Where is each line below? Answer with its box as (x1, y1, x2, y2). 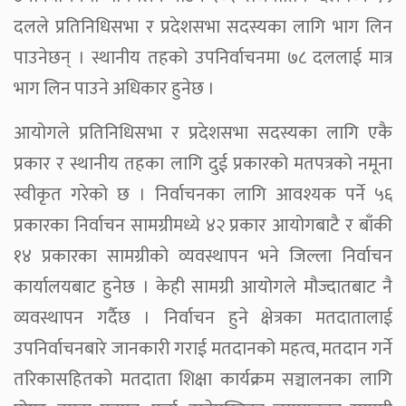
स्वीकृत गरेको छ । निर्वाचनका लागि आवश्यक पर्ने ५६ (14, 179, 392, 211)
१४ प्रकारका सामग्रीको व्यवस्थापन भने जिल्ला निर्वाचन (14, 241, 392, 273)
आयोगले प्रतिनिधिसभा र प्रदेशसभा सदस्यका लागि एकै (14, 118, 392, 150)
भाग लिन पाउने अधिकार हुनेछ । (14, 73, 215, 105)
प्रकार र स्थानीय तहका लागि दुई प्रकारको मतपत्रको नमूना (14, 149, 392, 180)
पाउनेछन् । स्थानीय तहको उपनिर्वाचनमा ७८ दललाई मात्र (14, 43, 392, 74)
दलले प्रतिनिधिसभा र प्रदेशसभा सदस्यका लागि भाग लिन (14, 12, 392, 43)
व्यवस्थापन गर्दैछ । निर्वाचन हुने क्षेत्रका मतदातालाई (14, 303, 392, 334)
